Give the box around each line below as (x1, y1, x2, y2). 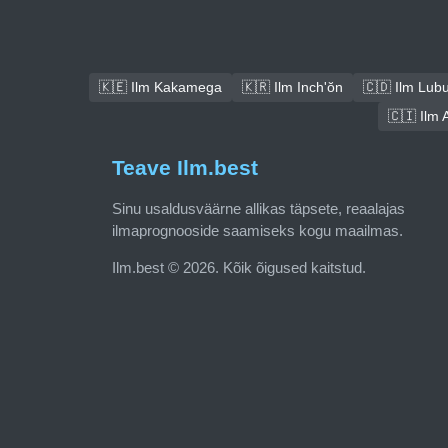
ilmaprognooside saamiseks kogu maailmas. (112, 222, 403, 240)
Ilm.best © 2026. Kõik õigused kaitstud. (112, 259, 366, 277)
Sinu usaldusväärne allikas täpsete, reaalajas (112, 200, 405, 218)
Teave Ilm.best (112, 156, 258, 179)
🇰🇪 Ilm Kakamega (99, 79, 222, 96)
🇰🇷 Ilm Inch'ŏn (242, 79, 343, 96)
